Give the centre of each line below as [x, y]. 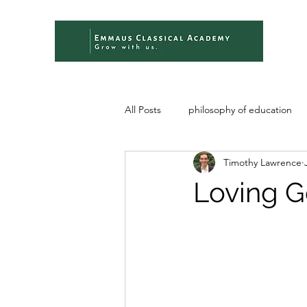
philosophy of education [240, 109]
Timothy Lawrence [262, 162]
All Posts [143, 109]
